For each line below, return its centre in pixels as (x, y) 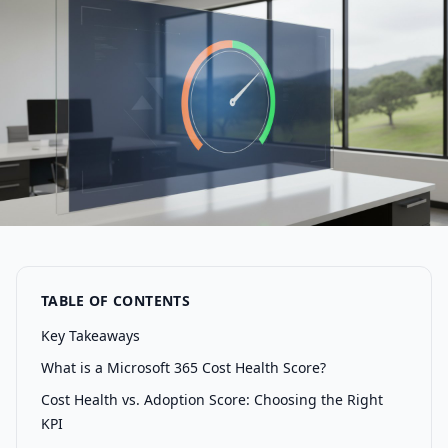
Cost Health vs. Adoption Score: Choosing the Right (212, 399)
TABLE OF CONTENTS (115, 300)
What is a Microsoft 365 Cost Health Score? (183, 367)
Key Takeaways (90, 335)
